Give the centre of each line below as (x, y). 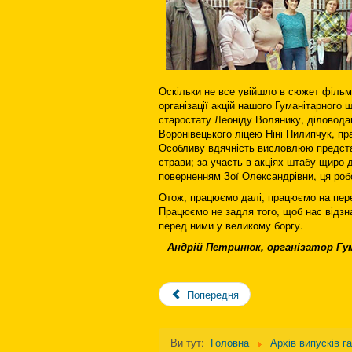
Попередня (213, 295)
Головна (230, 343)
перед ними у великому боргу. (231, 225)
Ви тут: (189, 343)
